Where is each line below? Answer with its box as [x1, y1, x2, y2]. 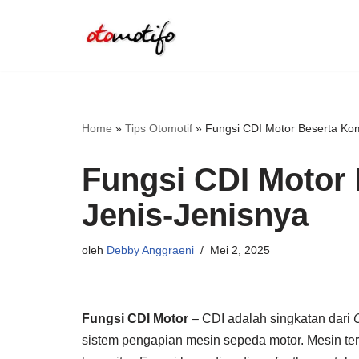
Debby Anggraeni [107, 243, 194, 256]
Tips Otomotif [125, 121, 192, 135]
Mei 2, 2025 [210, 243, 270, 256]
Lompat [12, 38, 54, 51]
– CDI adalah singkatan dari [192, 311, 353, 325]
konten [12, 81, 50, 95]
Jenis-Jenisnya [82, 196, 309, 232]
